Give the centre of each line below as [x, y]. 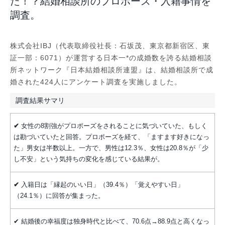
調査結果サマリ [40, 101]
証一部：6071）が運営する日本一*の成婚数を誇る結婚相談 [111, 58]
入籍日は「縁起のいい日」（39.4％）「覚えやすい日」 [102, 185]
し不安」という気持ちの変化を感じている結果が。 [89, 159]
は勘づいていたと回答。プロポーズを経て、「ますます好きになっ [111, 137]
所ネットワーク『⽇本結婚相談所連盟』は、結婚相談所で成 [112, 70]
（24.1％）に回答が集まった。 [59, 196]
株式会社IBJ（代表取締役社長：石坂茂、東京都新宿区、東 [110, 45]
